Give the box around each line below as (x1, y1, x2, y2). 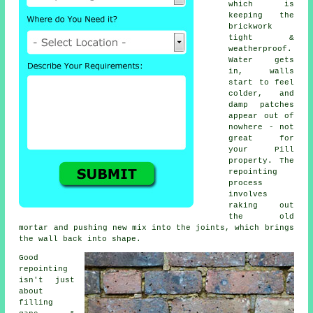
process (228, 178, 263, 187)
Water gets (228, 55, 294, 64)
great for (228, 133, 294, 143)
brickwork (228, 22, 273, 31)
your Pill (228, 145, 294, 154)
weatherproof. (228, 44, 293, 53)
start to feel (228, 78, 294, 87)
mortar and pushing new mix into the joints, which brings (19, 223, 294, 232)
